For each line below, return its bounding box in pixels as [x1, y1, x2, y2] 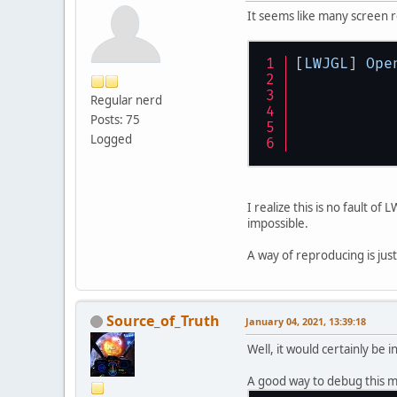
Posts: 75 [90, 111, 140, 128]
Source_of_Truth [106, 310, 220, 331]
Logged [90, 130, 132, 147]
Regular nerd [90, 91, 162, 108]
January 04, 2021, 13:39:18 [245, 314, 366, 328]
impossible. [247, 214, 308, 231]
